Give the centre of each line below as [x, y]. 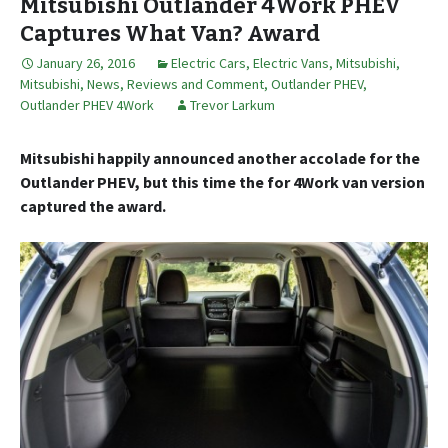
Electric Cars [208, 63]
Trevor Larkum [232, 105]
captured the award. [93, 206]
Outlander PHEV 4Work [87, 105]
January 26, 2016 [85, 63]
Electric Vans [291, 63]
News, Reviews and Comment [175, 84]
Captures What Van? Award [170, 34]
